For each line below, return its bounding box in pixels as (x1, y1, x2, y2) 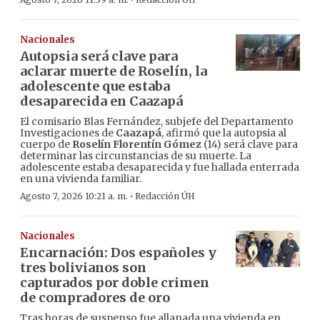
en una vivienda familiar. (20, 172, 141, 186)
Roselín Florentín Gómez (72, 138, 201, 151)
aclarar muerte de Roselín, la (20, 63, 207, 80)
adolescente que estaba (20, 78, 170, 95)
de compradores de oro (20, 289, 170, 306)
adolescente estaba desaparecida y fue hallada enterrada (20, 161, 299, 174)
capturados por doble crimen (20, 274, 209, 291)
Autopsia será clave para (20, 48, 178, 65)
